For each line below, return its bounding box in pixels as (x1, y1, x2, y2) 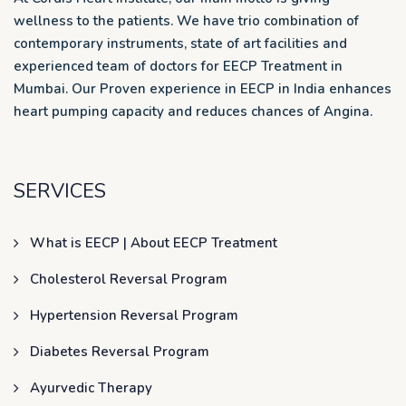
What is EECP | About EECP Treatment (30, 233, 277, 252)
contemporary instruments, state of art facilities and (14, 34, 347, 53)
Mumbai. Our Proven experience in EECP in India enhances (14, 79, 391, 98)
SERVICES (14, 177, 106, 205)
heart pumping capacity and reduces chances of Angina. (14, 101, 372, 121)
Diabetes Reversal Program (30, 342, 209, 361)
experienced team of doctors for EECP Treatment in (14, 56, 343, 75)
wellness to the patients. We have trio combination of (14, 11, 359, 30)
